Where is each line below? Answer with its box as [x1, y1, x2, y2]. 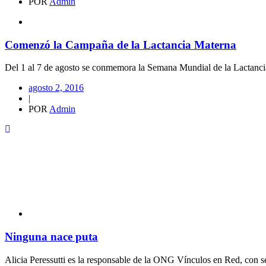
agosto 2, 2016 [28, 83, 84, 93]
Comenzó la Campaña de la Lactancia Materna [5, 38, 236, 51]
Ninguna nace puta [5, 230, 98, 243]
